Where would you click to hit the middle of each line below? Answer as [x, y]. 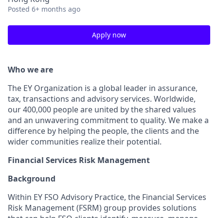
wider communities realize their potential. [85, 142]
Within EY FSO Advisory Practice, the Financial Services [107, 197]
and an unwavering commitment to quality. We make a [108, 120]
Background [32, 179]
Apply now [109, 35]
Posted [19, 9]
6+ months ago [56, 9]
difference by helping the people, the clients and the [103, 131]
